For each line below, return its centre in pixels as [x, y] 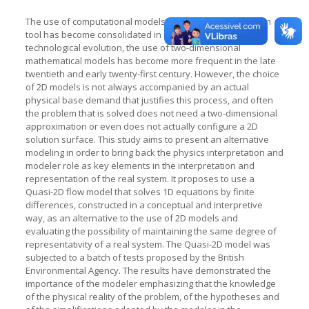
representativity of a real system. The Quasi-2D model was [148, 244]
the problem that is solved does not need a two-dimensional [151, 113]
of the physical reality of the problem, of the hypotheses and [152, 296]
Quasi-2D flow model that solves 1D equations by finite [140, 191]
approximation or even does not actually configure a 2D [141, 126]
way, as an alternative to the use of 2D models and [131, 218]
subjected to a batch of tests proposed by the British [134, 257]
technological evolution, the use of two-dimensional [133, 47]
